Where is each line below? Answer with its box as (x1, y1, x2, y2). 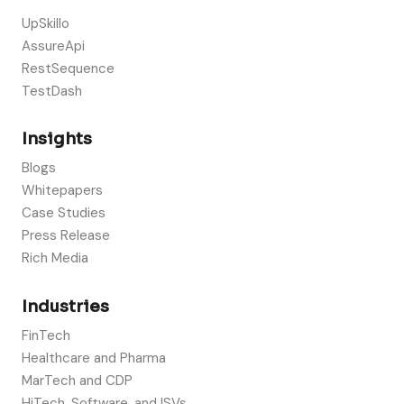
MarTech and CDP (22, 371, 133, 390)
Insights (22, 128, 92, 149)
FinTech (22, 326, 70, 344)
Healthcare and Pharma (22, 348, 166, 367)
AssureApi (22, 36, 85, 55)
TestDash (22, 81, 82, 100)
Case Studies (22, 204, 106, 223)
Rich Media (22, 249, 88, 268)
